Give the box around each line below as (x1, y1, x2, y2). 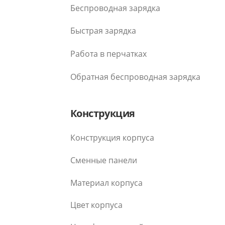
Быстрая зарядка (70, 25, 136, 37)
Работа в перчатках (70, 48, 147, 60)
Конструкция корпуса (70, 132, 154, 143)
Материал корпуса (70, 177, 143, 188)
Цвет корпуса (70, 199, 123, 210)
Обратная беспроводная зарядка (70, 71, 200, 82)
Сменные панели (70, 154, 137, 166)
